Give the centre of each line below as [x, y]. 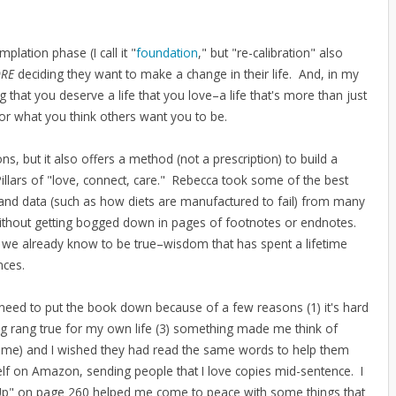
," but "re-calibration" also [270, 53]
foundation [167, 53]
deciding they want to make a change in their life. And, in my [188, 74]
